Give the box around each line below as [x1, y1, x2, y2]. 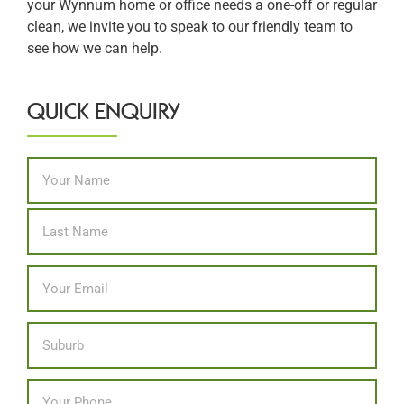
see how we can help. [27, 40, 162, 57]
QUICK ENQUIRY [27, 96, 179, 124]
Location [27, 322, 83, 339]
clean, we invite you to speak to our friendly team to [27, 18, 353, 35]
